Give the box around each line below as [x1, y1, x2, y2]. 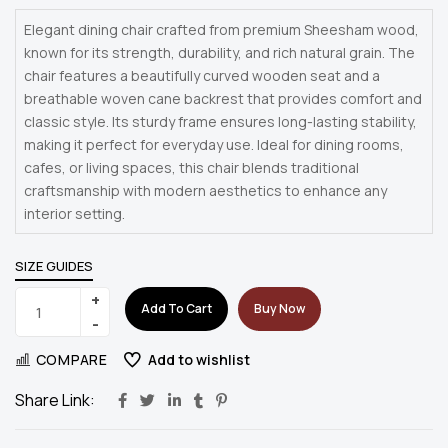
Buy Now [254, 300, 306, 318]
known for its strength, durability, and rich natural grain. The [24, 43, 415, 63]
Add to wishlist [147, 350, 250, 370]
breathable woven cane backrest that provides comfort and [24, 89, 422, 109]
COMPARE [35, 350, 108, 370]
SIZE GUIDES [15, 257, 93, 276]
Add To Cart [141, 300, 213, 318]
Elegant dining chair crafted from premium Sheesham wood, [24, 20, 419, 40]
